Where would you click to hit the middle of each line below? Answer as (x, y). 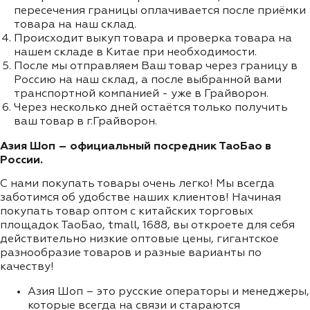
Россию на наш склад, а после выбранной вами (148, 80)
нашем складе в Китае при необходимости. (135, 52)
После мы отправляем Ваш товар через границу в (156, 66)
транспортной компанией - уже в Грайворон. (141, 94)
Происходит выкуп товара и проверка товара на (153, 38)
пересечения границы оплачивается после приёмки (160, 11)
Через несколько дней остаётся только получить (151, 108)
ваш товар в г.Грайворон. (85, 121)
